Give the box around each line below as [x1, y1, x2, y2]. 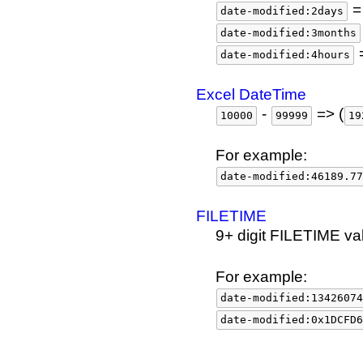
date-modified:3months [220, 27, 357, 39]
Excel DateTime [196, 86, 306, 103]
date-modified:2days [220, 5, 344, 17]
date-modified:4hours [220, 49, 350, 61]
